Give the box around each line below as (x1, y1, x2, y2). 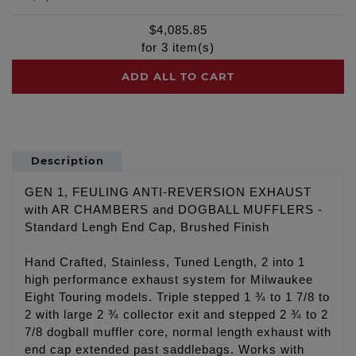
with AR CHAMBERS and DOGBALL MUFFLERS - (25, 203, 323, 216)
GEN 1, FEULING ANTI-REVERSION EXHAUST (25, 185, 311, 199)
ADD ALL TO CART (122, 69, 234, 83)
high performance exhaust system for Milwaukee (25, 273, 313, 286)
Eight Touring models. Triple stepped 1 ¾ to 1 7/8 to (25, 290, 330, 304)
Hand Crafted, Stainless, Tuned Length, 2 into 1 (25, 255, 305, 269)
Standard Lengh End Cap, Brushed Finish (25, 220, 269, 234)
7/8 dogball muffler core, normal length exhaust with (25, 325, 331, 339)
